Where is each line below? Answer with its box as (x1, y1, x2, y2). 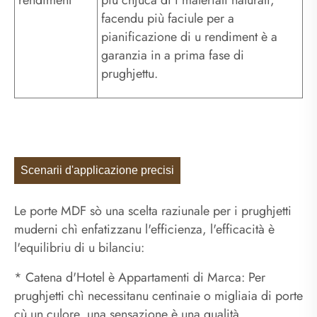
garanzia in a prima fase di (101, 46, 244, 64)
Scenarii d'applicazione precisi (21, 164, 175, 177)
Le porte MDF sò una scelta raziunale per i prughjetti (14, 202, 292, 221)
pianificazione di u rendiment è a (101, 28, 277, 46)
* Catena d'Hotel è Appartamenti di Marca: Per (14, 268, 265, 287)
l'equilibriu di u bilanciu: (14, 238, 144, 258)
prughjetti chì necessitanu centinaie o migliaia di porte (14, 287, 303, 306)
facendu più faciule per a (101, 9, 234, 28)
